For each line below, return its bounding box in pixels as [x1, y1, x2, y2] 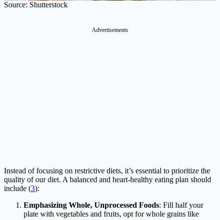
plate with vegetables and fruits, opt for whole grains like [24, 209, 199, 218]
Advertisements [92, 26, 128, 33]
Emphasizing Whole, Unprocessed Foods [24, 200, 159, 209]
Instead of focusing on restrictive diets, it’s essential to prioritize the [4, 166, 210, 175]
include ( [4, 184, 31, 192]
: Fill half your [159, 200, 203, 209]
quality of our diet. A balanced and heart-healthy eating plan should [4, 175, 211, 184]
